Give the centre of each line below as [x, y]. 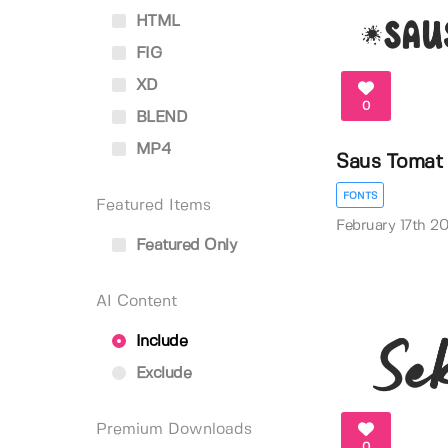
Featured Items [153, 205]
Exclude [161, 373]
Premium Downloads [174, 429]
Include [159, 341]
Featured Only [183, 245]
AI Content [136, 301]
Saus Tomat [389, 163]
